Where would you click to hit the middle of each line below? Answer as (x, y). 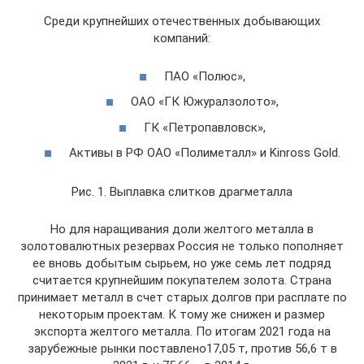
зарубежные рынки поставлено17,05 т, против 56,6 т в (182, 349)
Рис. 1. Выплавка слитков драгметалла (182, 192)
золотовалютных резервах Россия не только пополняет (182, 246)
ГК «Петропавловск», (204, 127)
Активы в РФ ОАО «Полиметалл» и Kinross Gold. (204, 153)
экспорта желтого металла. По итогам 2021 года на (182, 331)
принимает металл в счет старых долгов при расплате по (182, 297)
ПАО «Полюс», (204, 76)
